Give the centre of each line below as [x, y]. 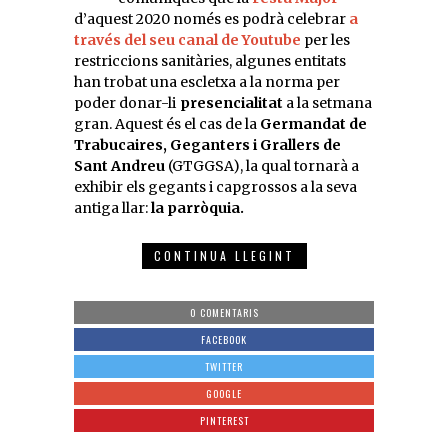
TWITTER [224, 366]
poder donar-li [127, 102]
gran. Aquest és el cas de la [167, 123]
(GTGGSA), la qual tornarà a [262, 165]
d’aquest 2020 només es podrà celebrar [210, 18]
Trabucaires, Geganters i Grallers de [207, 144]
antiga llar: [112, 207]
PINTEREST [224, 420]
